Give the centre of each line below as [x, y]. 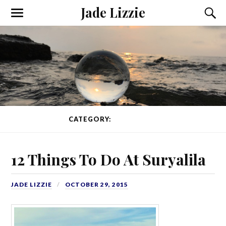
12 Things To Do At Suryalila [109, 159]
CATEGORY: [91, 119]
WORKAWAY [135, 119]
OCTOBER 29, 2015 [97, 184]
